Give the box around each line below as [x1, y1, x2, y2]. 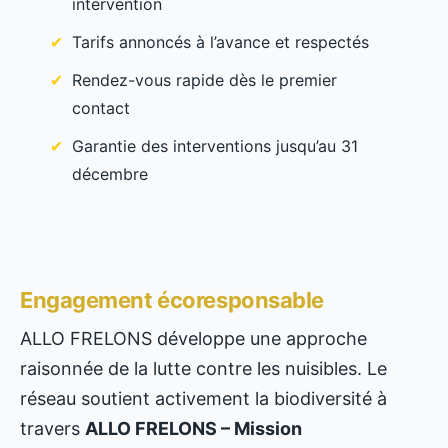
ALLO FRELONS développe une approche [20, 328, 367, 350]
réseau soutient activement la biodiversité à [20, 388, 387, 410]
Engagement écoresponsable [20, 287, 324, 314]
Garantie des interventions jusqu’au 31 [72, 136, 358, 157]
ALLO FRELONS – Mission [85, 418, 302, 440]
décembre [72, 164, 148, 185]
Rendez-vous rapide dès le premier [72, 70, 337, 91]
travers [20, 418, 85, 440]
